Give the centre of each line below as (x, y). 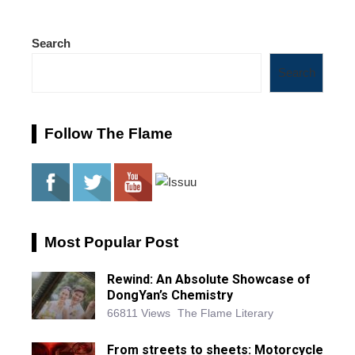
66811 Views (139, 313)
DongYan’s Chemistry (170, 296)
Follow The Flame (109, 134)
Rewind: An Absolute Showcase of (209, 280)
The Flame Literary (225, 313)
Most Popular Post (111, 242)
